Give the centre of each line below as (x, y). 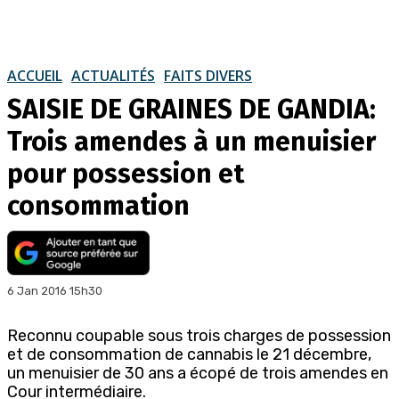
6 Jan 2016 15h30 (55, 290)
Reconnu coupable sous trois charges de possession (199, 335)
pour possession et (126, 173)
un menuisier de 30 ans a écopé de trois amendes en (198, 373)
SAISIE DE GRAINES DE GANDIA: (191, 109)
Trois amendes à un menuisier (191, 141)
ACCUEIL (35, 75)
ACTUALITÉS (113, 75)
